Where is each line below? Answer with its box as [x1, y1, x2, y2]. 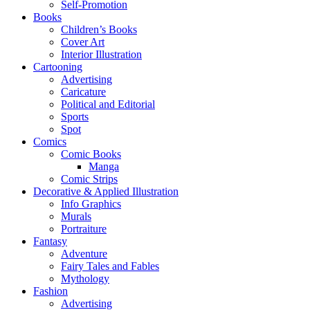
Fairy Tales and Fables [61, 259, 159, 272]
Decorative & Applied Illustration [33, 185, 179, 197]
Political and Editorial [61, 98, 155, 110]
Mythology [61, 272, 109, 284]
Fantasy [33, 235, 67, 247]
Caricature [61, 85, 106, 98]
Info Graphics [61, 197, 121, 210]
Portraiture [61, 222, 107, 235]
